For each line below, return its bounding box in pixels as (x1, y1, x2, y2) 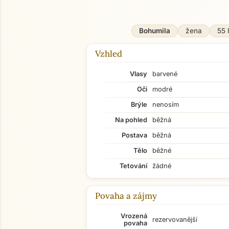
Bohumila (139, 27, 170, 35)
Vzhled (95, 48, 122, 59)
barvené (152, 70, 177, 78)
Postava (122, 131, 147, 139)
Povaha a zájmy (95, 190, 157, 201)
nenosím (152, 101, 179, 108)
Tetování (120, 162, 147, 170)
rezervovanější (152, 216, 197, 223)
